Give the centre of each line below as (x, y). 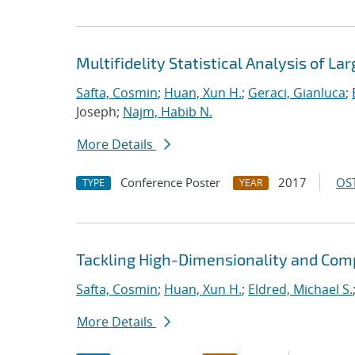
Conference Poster (170, 182)
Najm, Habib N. (168, 112)
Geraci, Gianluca (297, 93)
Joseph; (99, 112)
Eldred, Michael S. (300, 289)
